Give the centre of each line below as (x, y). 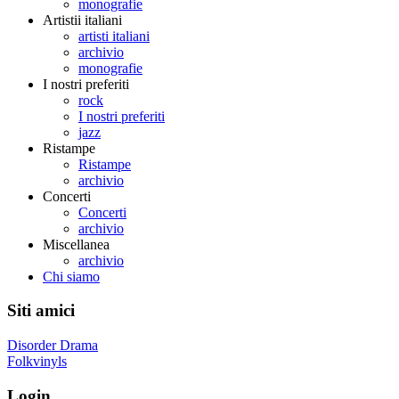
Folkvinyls (37, 362)
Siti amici (41, 311)
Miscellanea (76, 244)
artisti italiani (114, 36)
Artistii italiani (82, 20)
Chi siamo (71, 276)
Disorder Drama (53, 346)
